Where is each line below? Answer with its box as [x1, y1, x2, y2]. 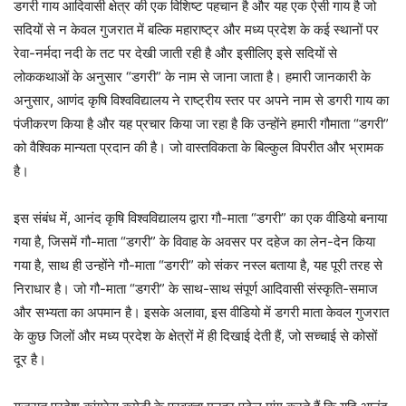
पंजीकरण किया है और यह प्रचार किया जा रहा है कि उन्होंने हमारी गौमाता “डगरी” [14, 115, 389, 132]
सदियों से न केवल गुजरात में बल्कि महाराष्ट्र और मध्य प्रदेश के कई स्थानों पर [14, 21, 379, 38]
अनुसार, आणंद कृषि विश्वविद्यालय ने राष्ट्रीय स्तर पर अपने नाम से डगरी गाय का [14, 92, 389, 109]
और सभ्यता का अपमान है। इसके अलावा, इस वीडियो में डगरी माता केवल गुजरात [14, 304, 389, 321]
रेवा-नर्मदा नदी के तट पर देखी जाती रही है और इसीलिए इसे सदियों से [14, 44, 337, 62]
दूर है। [14, 351, 46, 368]
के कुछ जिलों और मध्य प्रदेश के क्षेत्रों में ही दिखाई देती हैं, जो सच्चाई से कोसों [14, 327, 377, 344]
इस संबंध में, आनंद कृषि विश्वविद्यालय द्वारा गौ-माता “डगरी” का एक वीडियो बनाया [14, 209, 387, 227]
